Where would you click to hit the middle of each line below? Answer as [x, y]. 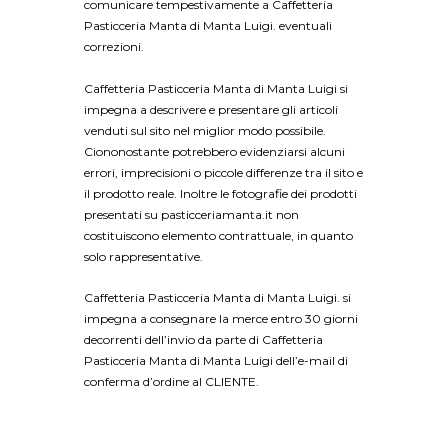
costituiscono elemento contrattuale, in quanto [218, 235]
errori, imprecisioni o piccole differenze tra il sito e [223, 172]
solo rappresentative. [143, 256]
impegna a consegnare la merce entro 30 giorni [221, 318]
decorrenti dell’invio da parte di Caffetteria [203, 339]
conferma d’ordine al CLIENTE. [171, 381]
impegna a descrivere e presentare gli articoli [211, 109]
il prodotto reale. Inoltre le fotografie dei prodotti [220, 193]
